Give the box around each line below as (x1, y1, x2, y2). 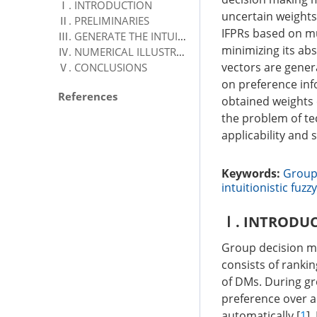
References (58, 88, 117, 103)
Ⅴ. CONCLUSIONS (58, 59, 147, 74)
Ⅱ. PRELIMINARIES (58, 13, 149, 28)
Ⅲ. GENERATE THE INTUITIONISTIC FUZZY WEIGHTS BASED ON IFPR (178, 28, 186, 43)
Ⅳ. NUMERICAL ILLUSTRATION (176, 44, 185, 59)
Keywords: (221, 166, 280, 181)
